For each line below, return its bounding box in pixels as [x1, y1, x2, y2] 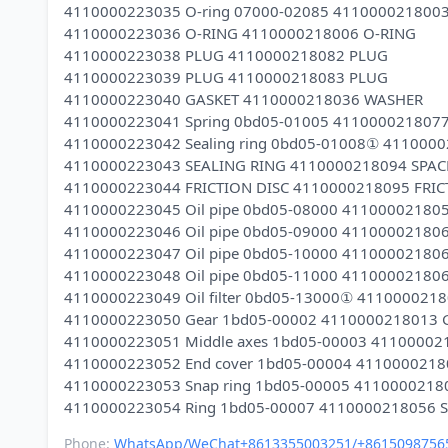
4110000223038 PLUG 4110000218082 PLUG [64, 45, 388, 65]
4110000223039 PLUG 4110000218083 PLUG [64, 67, 388, 87]
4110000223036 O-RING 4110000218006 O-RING [64, 23, 416, 43]
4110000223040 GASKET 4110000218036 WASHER [64, 89, 423, 109]
